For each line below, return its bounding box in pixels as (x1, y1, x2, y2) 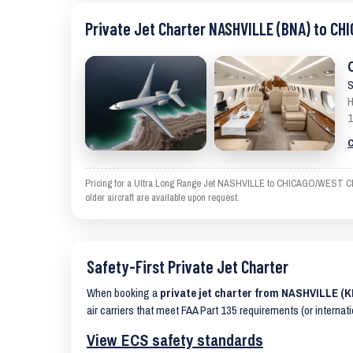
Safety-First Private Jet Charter (87, 256, 288, 277)
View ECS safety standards (87, 329, 263, 351)
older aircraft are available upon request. (85, 191, 240, 204)
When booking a (87, 285, 160, 301)
